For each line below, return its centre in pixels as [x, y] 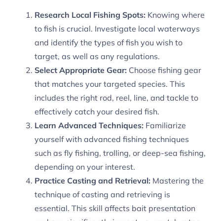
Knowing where [175, 15]
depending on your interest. [85, 167]
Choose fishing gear [164, 70]
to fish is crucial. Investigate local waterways [117, 29]
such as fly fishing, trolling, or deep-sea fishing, [120, 153]
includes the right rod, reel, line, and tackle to [116, 98]
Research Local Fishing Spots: [90, 15]
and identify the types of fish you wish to [109, 43]
